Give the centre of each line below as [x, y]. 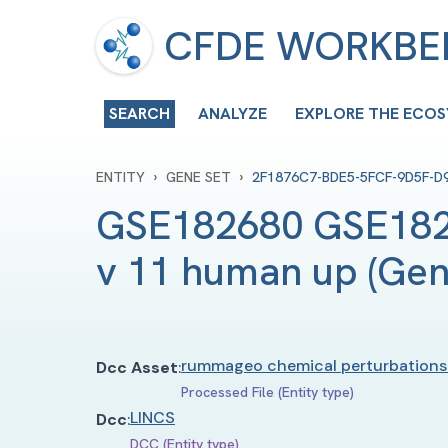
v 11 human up [227, 271]
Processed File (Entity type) [267, 391]
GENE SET [198, 177]
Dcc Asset [137, 367]
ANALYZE [232, 113]
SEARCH [139, 113]
